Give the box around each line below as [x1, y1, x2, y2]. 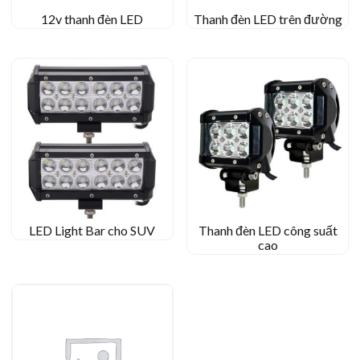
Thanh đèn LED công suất [198, 223, 337, 239]
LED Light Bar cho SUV [29, 223, 156, 239]
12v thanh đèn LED [41, 10, 144, 27]
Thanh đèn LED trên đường [193, 10, 342, 27]
